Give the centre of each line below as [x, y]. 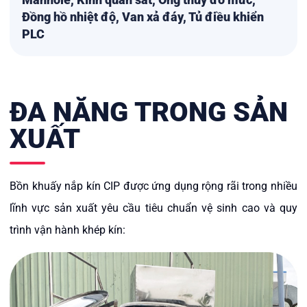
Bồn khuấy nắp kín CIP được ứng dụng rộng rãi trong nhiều [153, 186]
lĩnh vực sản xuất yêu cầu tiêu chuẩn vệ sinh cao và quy [153, 208]
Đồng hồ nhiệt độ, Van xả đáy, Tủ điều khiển [143, 16]
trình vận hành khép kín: [67, 230]
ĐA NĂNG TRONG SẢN [149, 112]
